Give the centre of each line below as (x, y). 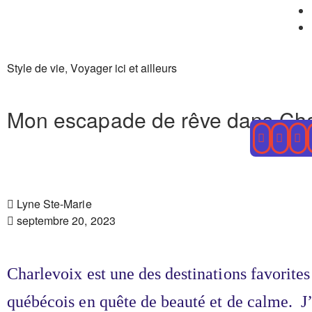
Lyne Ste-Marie (54, 203)
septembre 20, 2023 (66, 220)
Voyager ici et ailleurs (124, 68)
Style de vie (36, 68)
